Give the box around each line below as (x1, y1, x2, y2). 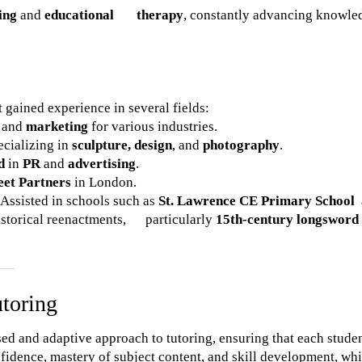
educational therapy (44, 7, 183, 23)
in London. (71, 175, 137, 190)
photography (203, 137, 280, 153)
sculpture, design (72, 137, 172, 153)
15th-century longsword (216, 212, 359, 227)
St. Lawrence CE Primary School (158, 193, 358, 208)
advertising (68, 156, 136, 171)
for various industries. (88, 119, 217, 134)
